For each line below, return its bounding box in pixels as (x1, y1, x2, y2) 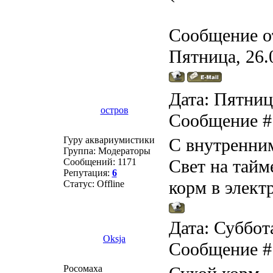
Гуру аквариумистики (63, 135, 155, 145)
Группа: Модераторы (63, 146, 151, 156)
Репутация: (63, 168, 112, 178)
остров (100, 105, 129, 115)
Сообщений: (63, 157, 118, 167)
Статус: (63, 179, 97, 189)
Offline (96, 179, 124, 189)
